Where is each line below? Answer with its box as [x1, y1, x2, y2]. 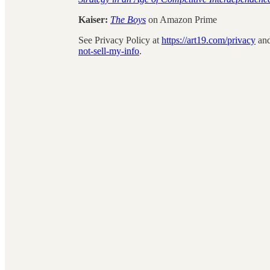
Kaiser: [78, 14, 110, 25]
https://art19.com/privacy [162, 34, 256, 45]
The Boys [110, 14, 146, 25]
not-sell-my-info [78, 45, 139, 56]
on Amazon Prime [148, 14, 217, 25]
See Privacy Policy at [78, 34, 162, 45]
